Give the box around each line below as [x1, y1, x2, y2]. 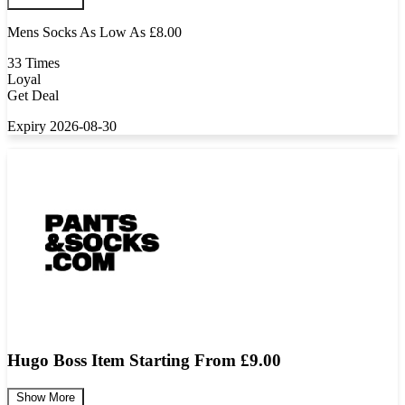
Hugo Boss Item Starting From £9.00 [7, 351, 281, 371]
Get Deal [7, 88, 59, 104]
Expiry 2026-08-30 [7, 118, 117, 135]
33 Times [7, 55, 60, 71]
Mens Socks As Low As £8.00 [7, 24, 182, 41]
